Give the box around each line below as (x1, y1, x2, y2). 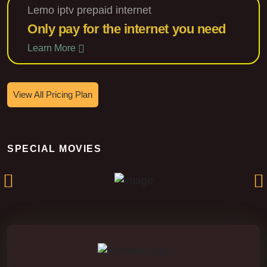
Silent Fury (101, 140, 166, 154)
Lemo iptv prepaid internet (27, 4, 151, 16)
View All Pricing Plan (13, 89, 92, 100)
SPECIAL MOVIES (7, 143, 101, 154)
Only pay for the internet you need (27, 21, 226, 36)
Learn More (27, 42, 78, 53)
